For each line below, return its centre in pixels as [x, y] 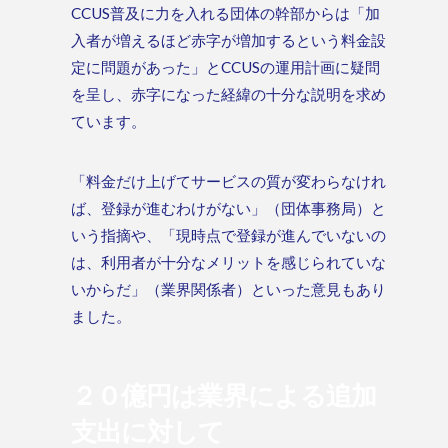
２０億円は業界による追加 [223, 394]
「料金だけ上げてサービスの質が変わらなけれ [229, 181]
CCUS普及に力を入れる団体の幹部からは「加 [226, 13]
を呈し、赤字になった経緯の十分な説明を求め [229, 94]
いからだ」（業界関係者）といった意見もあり [229, 289]
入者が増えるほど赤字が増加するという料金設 [229, 40]
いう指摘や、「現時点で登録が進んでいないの [229, 235]
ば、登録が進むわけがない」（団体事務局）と [229, 208]
